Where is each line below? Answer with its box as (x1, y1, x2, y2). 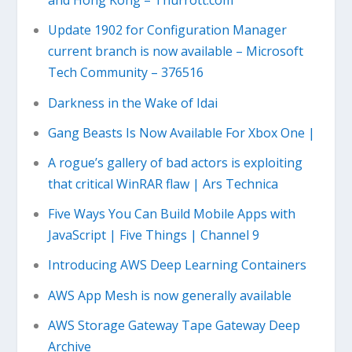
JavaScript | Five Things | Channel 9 (47, 226, 259, 244)
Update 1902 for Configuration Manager (47, 21, 287, 39)
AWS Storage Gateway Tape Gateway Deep (47, 316, 300, 334)
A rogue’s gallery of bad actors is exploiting (47, 153, 302, 171)
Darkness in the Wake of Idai (47, 93, 218, 112)
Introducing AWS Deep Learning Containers (47, 256, 306, 274)
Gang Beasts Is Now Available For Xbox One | (47, 123, 315, 141)
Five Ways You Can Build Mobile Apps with (47, 205, 295, 223)
